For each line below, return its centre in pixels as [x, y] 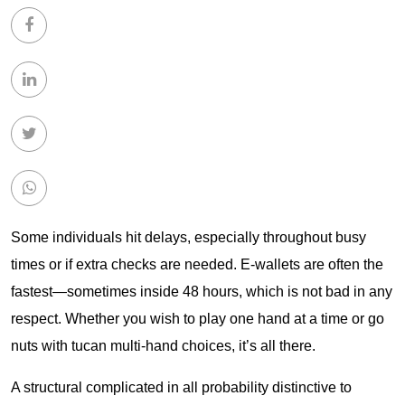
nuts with [41, 346]
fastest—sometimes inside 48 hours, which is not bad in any [202, 292]
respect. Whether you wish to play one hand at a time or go [198, 319]
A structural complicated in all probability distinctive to [181, 387]
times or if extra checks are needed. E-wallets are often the [197, 264]
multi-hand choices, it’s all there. [211, 346]
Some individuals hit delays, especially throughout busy [188, 237]
